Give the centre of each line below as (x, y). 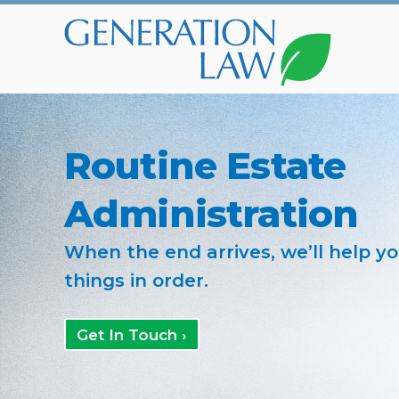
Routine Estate (205, 166)
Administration (212, 214)
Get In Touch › (132, 335)
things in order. (136, 281)
